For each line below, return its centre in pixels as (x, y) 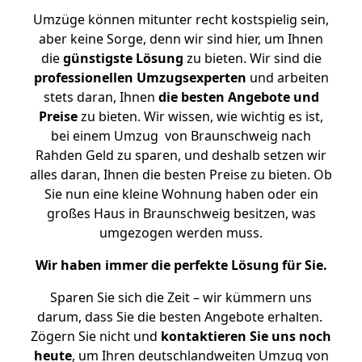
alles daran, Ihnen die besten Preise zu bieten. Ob (181, 175)
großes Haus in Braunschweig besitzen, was (181, 213)
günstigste (97, 58)
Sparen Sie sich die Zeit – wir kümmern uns (181, 297)
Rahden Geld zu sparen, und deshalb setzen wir (181, 155)
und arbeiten (287, 78)
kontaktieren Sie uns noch (246, 336)
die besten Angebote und (238, 97)
